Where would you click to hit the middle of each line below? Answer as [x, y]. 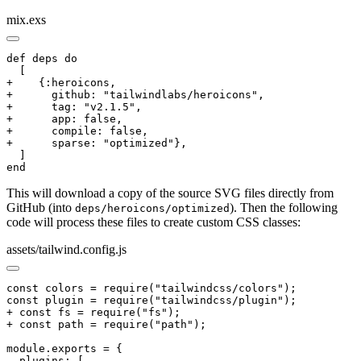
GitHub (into [41, 207]
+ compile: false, [77, 131]
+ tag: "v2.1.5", [74, 106]
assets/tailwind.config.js [66, 249]
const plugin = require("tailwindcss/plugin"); [151, 300]
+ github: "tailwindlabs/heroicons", [135, 94]
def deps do [42, 58]
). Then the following [284, 207]
